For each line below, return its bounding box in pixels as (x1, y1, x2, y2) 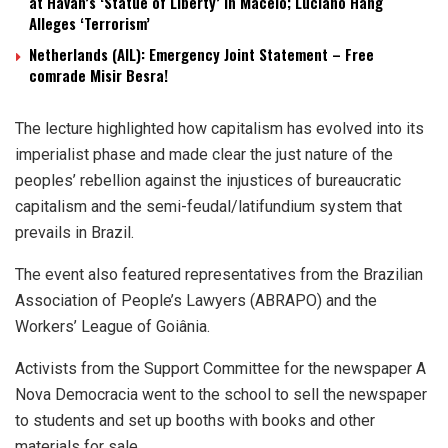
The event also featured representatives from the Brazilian (15, 265, 423, 284)
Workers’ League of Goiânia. (15, 317, 210, 336)
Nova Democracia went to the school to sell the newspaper (15, 385, 427, 404)
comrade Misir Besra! (29, 64, 168, 86)
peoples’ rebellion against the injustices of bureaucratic (15, 171, 401, 190)
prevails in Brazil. (15, 223, 134, 242)
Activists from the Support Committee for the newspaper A (15, 359, 426, 378)
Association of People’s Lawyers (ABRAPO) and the (15, 291, 377, 310)
